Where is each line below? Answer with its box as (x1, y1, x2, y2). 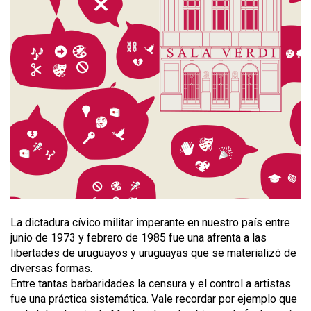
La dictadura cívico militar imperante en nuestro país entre (10, 216, 290, 229)
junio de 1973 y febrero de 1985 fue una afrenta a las (10, 231, 267, 244)
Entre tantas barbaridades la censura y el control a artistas (10, 277, 291, 290)
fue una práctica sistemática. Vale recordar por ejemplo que (10, 292, 297, 305)
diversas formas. (10, 262, 92, 275)
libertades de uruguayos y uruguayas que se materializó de (10, 246, 296, 260)
